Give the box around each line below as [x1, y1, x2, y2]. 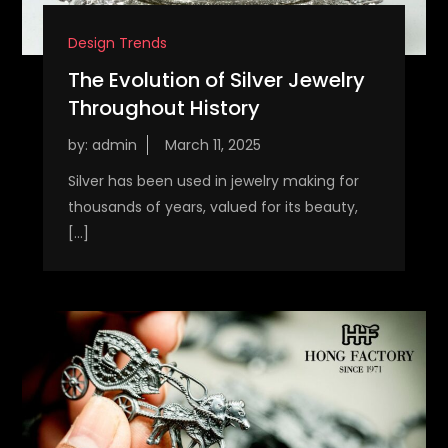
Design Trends [67, 33, 167, 54]
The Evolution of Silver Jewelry [67, 66, 365, 95]
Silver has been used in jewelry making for [67, 171, 359, 192]
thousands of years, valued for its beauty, [67, 197, 358, 218]
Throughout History [67, 94, 260, 123]
